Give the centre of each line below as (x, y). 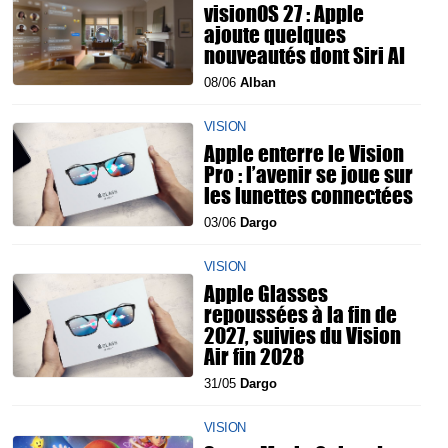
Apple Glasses (266, 293)
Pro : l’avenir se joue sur (308, 174)
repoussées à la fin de (300, 314)
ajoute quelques (275, 34)
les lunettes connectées (308, 195)
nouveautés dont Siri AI (304, 55)
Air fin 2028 (254, 356)
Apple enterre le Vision (304, 153)
